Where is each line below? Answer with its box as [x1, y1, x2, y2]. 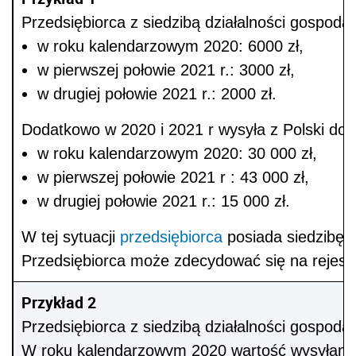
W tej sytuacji [21, 228, 121, 246]
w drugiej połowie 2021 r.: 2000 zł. [37, 85, 277, 103]
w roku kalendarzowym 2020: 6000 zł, [37, 37, 304, 56]
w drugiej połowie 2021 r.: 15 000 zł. [37, 192, 291, 211]
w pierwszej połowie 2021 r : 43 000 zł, [37, 168, 310, 187]
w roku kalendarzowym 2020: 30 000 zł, [37, 145, 318, 163]
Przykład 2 [21, 292, 97, 314]
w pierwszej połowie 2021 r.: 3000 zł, [37, 61, 296, 79]
